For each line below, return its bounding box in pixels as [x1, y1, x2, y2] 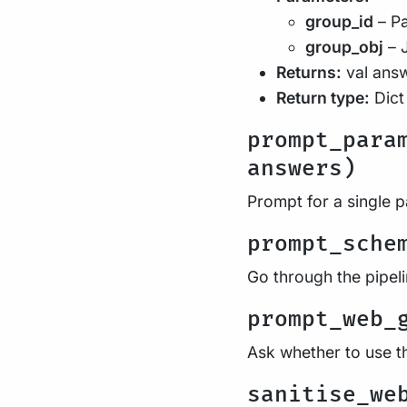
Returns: [276, 63, 342, 82]
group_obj [305, 37, 383, 56]
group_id [305, 12, 373, 31]
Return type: [276, 88, 370, 107]
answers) [247, 155, 356, 182]
